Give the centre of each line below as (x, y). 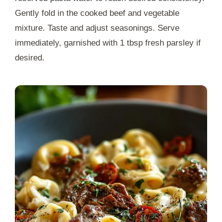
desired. (30, 57)
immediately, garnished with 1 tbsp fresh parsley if (108, 43)
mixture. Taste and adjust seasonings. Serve (97, 28)
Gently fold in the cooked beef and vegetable (97, 13)
